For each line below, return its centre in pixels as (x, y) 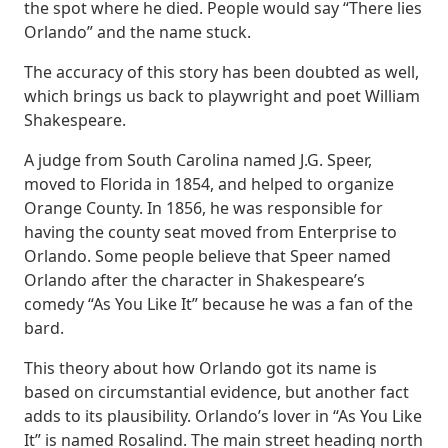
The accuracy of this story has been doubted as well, (221, 72)
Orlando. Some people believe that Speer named (207, 256)
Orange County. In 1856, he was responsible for (203, 208)
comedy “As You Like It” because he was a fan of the (218, 304)
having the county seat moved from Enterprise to (210, 232)
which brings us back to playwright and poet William (222, 96)
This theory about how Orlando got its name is (200, 368)
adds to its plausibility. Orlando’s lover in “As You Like (223, 416)
